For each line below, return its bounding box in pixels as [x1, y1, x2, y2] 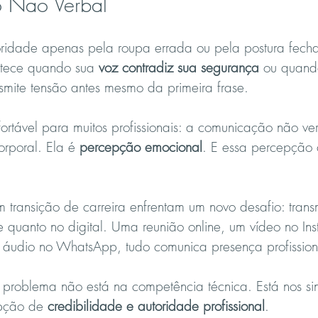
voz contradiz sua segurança [99, 58, 259, 77]
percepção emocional [79, 138, 202, 156]
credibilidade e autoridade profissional [48, 297, 265, 315]
